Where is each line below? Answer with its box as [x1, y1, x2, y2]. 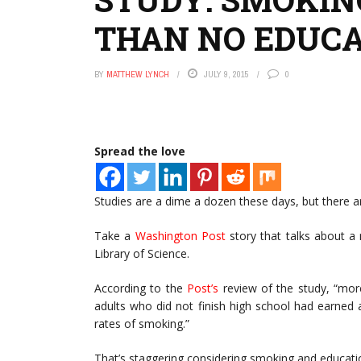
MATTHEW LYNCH [106, 68, 169, 80]
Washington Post [135, 228, 226, 243]
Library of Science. [94, 246, 189, 261]
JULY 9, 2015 [204, 68, 249, 80]
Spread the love [94, 143, 185, 159]
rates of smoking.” [94, 316, 189, 331]
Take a [94, 228, 135, 243]
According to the [94, 280, 188, 296]
